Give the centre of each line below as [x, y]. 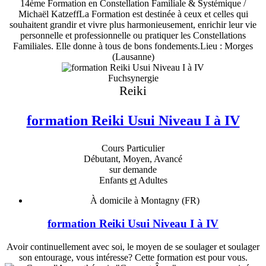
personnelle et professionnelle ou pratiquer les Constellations [133, 35]
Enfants [114, 180]
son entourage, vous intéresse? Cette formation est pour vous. [133, 257]
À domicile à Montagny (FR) [145, 201]
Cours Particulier [133, 148]
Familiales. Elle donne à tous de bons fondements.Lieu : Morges [133, 46]
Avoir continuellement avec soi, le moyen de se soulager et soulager [133, 246]
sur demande [133, 170]
